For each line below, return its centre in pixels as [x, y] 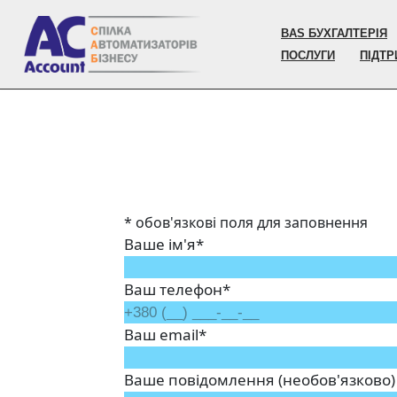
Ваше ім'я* [163, 244]
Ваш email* [165, 335]
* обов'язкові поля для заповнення [245, 222]
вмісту [35, 90]
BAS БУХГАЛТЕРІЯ [334, 33]
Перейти [43, 48]
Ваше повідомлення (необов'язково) [259, 380]
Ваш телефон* [177, 289]
